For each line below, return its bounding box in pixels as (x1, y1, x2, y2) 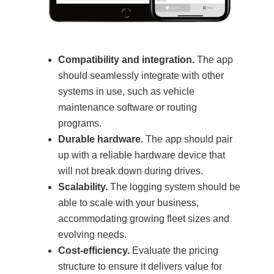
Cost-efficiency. (58, 245, 130, 256)
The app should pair (143, 133, 232, 144)
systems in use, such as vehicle (58, 86, 194, 97)
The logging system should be (108, 181, 240, 192)
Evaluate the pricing (130, 245, 218, 256)
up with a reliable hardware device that (58, 149, 225, 160)
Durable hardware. (58, 133, 143, 144)
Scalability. (58, 181, 108, 192)
